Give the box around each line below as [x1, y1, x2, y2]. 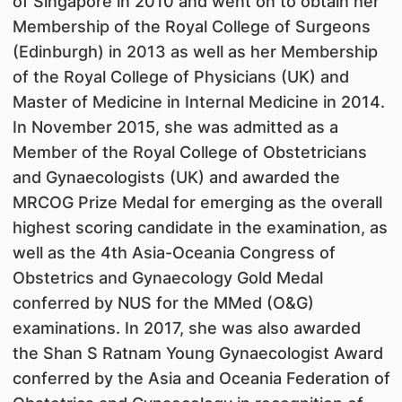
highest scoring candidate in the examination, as [12, 218, 388, 238]
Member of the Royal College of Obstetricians [12, 143, 367, 162]
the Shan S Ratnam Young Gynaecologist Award [12, 344, 383, 363]
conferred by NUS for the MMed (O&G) [12, 293, 314, 313]
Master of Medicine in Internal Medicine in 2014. [12, 92, 385, 112]
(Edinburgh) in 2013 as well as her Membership [12, 42, 378, 62]
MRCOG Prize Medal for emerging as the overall [12, 193, 382, 213]
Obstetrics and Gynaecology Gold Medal [12, 268, 323, 288]
